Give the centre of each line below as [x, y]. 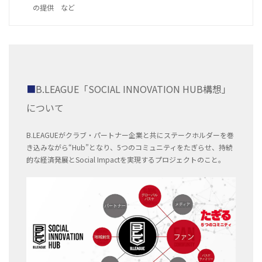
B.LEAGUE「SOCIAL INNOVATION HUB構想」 [133, 89]
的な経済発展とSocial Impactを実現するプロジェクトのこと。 [126, 160]
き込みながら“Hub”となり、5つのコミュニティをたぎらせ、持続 [130, 147]
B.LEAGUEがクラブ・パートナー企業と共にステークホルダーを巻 [130, 135]
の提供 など [54, 8]
